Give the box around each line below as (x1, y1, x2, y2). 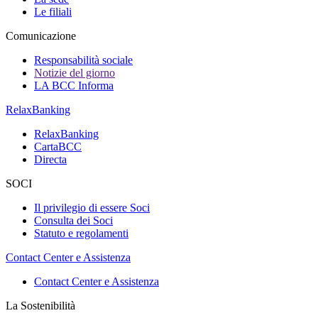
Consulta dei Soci (34, 214, 113, 226)
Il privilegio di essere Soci (34, 202, 150, 214)
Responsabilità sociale (34, 54, 133, 66)
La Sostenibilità (6, 300, 75, 312)
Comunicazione (6, 30, 76, 42)
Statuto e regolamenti (34, 227, 128, 239)
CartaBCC (34, 141, 82, 153)
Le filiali (34, 6, 72, 18)
